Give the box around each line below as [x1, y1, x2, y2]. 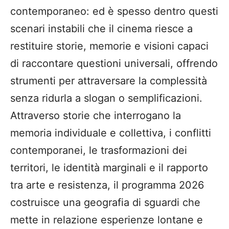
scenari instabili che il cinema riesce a [10, 22, 193, 35]
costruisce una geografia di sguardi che [10, 196, 200, 209]
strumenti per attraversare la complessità [10, 75, 207, 87]
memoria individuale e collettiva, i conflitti [10, 127, 211, 140]
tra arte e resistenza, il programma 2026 [10, 179, 204, 192]
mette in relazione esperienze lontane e [10, 214, 203, 226]
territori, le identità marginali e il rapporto [10, 162, 208, 174]
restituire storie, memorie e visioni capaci [10, 40, 209, 53]
